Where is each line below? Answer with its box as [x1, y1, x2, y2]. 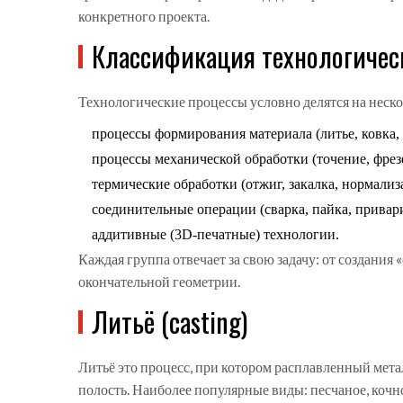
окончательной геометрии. [78, 273, 240, 291]
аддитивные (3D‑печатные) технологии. [92, 227, 339, 243]
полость [78, 381, 127, 399]
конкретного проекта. [78, 7, 210, 25]
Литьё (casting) [92, 301, 247, 343]
